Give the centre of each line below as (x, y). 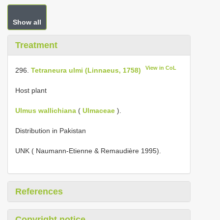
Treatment (36, 45)
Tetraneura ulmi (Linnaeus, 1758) (86, 70)
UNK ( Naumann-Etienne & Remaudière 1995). (88, 151)
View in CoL (161, 68)
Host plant (31, 90)
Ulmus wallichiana (46, 110)
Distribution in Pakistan (51, 130)
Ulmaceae (99, 110)
